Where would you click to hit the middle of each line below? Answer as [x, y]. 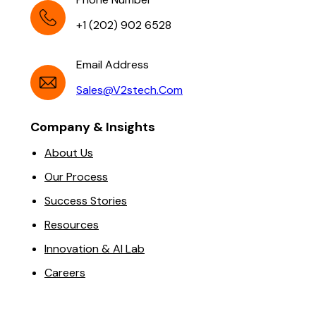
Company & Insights [93, 127]
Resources [72, 225]
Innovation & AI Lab [95, 249]
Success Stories [86, 201]
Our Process [76, 177]
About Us [69, 153]
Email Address [113, 65]
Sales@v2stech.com [129, 90]
